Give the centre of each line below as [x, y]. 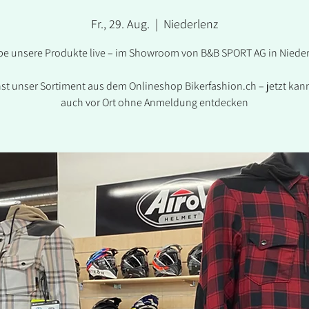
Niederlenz [191, 24]
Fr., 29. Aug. [120, 24]
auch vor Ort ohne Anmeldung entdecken [154, 102]
